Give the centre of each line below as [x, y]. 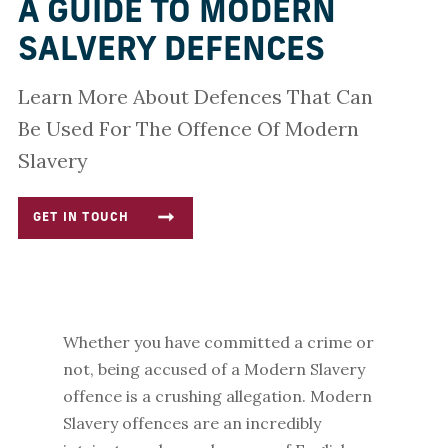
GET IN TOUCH [81, 218]
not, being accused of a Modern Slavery [213, 369]
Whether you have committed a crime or [218, 342]
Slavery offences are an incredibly [191, 423]
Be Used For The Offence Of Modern [188, 128]
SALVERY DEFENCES [171, 52]
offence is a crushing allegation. [186, 396]
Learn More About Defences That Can [195, 96]
